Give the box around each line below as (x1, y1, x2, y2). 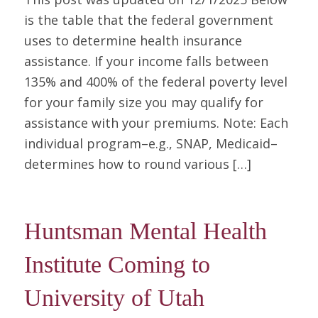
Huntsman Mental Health (23, 217, 267, 244)
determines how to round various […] (23, 155, 251, 173)
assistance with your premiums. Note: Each (23, 114, 288, 132)
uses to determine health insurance (23, 32, 242, 50)
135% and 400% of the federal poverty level (23, 73, 287, 91)
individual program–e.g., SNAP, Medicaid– (23, 135, 278, 153)
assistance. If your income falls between (23, 53, 268, 70)
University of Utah (23, 284, 204, 311)
